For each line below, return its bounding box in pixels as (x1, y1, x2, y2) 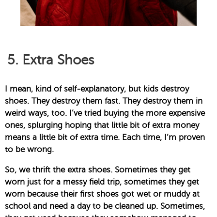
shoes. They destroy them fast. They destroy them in (5, 96, 202, 106)
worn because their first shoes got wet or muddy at (5, 189, 200, 199)
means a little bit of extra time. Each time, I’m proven (5, 133, 205, 142)
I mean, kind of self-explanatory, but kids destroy (5, 84, 189, 94)
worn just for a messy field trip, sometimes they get (5, 177, 199, 187)
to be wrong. (5, 145, 54, 155)
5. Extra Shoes (7, 52, 94, 68)
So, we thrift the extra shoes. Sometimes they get (5, 165, 190, 175)
